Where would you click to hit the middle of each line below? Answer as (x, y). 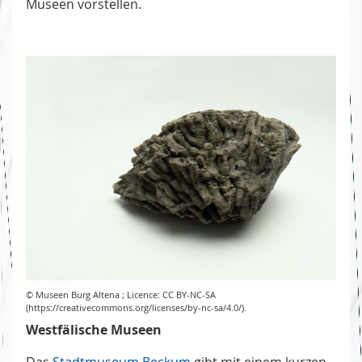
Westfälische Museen (94, 330)
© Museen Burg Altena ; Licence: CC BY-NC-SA (121, 295)
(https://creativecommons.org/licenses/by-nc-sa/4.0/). (136, 308)
